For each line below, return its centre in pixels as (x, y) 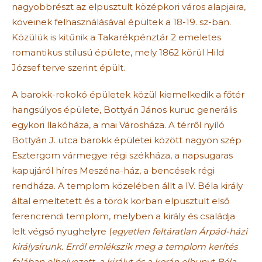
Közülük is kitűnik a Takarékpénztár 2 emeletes (116, 37)
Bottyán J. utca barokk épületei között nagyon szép (127, 140)
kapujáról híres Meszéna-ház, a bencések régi (113, 170)
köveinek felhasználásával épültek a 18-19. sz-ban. (121, 22)
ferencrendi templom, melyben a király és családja (125, 216)
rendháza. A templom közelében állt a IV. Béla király (127, 185)
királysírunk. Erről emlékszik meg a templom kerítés (125, 246)
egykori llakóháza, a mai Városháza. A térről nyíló (118, 125)
